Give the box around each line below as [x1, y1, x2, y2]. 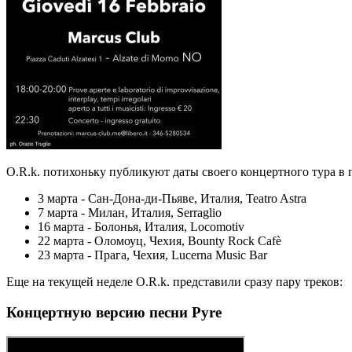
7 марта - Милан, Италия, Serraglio [38, 206, 222, 220]
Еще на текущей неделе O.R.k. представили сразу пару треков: [6, 275, 343, 289]
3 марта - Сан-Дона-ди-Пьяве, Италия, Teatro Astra [38, 192, 306, 206]
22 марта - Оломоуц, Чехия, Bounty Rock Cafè [38, 234, 281, 248]
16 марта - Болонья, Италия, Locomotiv [38, 220, 244, 234]
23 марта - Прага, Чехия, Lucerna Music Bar [38, 248, 267, 262]
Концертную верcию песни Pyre [6, 304, 222, 321]
